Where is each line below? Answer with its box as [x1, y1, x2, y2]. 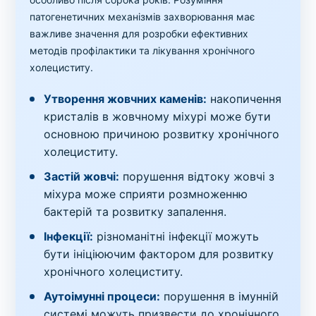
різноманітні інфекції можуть [93, 229, 260, 243]
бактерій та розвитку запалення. [44, 205, 227, 219]
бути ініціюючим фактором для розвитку [44, 247, 274, 261]
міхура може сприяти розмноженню [44, 187, 248, 201]
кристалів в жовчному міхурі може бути [44, 109, 272, 123]
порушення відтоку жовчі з [119, 169, 275, 183]
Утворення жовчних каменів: [44, 92, 207, 106]
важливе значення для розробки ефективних [30, 28, 249, 39]
